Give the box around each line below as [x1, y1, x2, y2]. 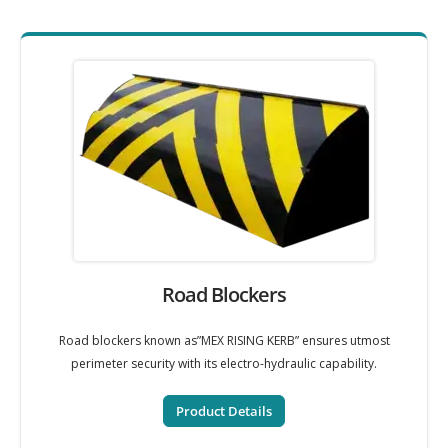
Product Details [176, 402, 272, 420]
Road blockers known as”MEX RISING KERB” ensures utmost [58, 332, 390, 349]
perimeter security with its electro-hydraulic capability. [71, 355, 377, 372]
